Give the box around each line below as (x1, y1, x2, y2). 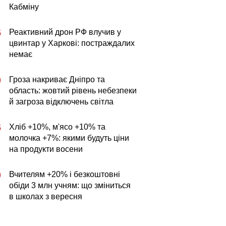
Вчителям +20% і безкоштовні (9, 170, 120, 179)
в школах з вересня (9, 192, 82, 201)
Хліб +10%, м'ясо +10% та (9, 123, 105, 131)
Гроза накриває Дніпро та (9, 75, 105, 84)
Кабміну (9, 3, 39, 11)
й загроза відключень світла (9, 97, 114, 106)
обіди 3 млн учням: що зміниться (9, 181, 131, 190)
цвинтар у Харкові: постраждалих (9, 39, 135, 47)
